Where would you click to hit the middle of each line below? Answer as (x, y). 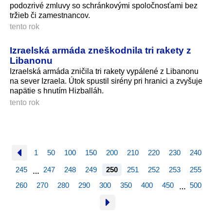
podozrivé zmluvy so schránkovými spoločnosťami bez (104, 5)
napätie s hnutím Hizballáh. (57, 91)
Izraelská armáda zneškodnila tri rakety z (100, 50)
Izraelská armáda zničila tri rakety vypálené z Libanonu (104, 72)
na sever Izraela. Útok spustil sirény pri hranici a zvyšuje (106, 81)
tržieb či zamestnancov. (50, 15)
